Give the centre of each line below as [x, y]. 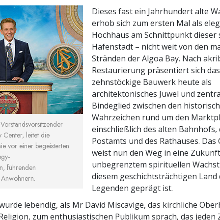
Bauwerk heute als [177, 82]
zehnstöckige [117, 82]
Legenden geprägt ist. [133, 188]
